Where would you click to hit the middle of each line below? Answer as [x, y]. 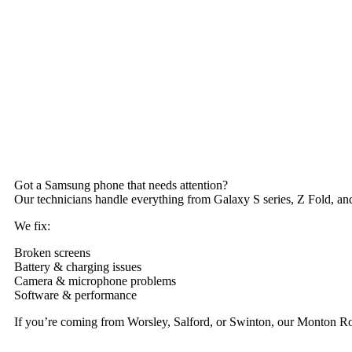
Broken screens [52, 253]
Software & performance [75, 295]
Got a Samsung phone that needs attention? [121, 185]
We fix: [32, 226]
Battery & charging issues [78, 267]
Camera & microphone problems [95, 281]
